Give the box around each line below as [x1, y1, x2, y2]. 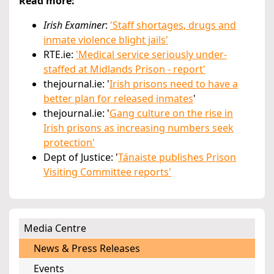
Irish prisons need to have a [109, 77, 238, 91]
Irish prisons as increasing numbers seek [43, 121, 234, 135]
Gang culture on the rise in [109, 106, 233, 120]
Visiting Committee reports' [43, 165, 171, 179]
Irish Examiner [43, 18, 105, 32]
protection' [43, 136, 95, 150]
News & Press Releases [34, 242, 140, 256]
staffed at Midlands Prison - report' [43, 62, 206, 76]
